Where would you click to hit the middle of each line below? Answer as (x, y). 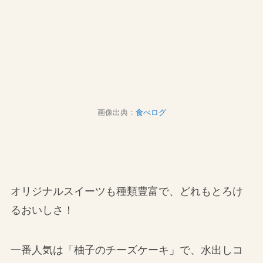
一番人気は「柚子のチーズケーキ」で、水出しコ (127, 250)
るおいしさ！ (42, 210)
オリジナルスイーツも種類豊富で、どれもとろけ (127, 192)
